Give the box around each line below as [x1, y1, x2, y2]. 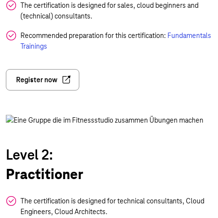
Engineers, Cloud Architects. [20, 207, 108, 216]
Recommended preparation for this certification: [20, 31, 167, 40]
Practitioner [6, 165, 83, 183]
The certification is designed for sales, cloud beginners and [20, 1, 199, 10]
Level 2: [6, 146, 56, 163]
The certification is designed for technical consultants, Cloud [20, 197, 204, 205]
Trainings [20, 42, 47, 51]
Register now [16, 75, 57, 84]
